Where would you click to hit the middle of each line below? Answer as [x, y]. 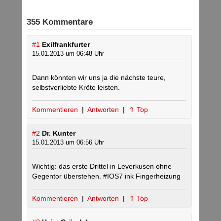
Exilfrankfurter [66, 45]
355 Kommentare [60, 22]
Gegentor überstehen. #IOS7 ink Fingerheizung [106, 176]
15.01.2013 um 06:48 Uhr [68, 54]
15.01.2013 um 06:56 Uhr [68, 143]
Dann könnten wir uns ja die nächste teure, [99, 78]
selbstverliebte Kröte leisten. [76, 88]
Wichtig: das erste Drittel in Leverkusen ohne [102, 166]
